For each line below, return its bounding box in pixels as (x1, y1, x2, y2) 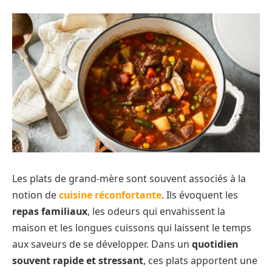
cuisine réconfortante (59, 188, 161, 202)
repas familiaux (12, 205, 87, 219)
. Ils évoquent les (161, 188, 238, 202)
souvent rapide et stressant (12, 254, 143, 268)
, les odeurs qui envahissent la (87, 205, 225, 219)
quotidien (192, 237, 238, 251)
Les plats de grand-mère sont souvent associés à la (12, 172, 246, 186)
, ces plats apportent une (143, 254, 257, 268)
